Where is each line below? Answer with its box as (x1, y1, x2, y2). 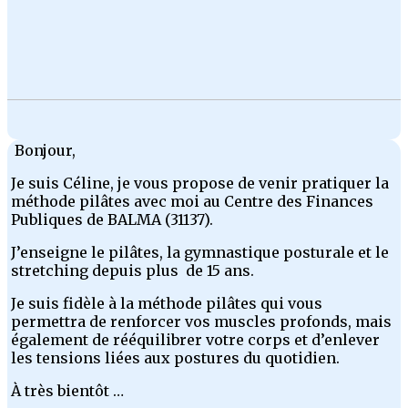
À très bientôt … (11, 382, 124, 401)
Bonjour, (11, 141, 76, 160)
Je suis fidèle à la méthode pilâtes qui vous (11, 294, 322, 313)
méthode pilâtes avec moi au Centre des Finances (11, 192, 373, 211)
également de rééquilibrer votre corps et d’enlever (11, 331, 380, 350)
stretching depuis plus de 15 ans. (11, 261, 254, 280)
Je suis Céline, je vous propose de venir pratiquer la (11, 174, 389, 193)
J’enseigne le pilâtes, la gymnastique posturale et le (11, 243, 389, 262)
